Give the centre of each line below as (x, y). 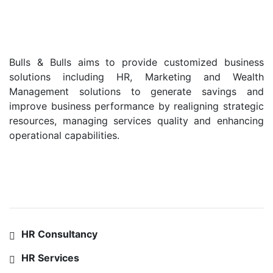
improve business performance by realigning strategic (136, 106)
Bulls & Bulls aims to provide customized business (136, 62)
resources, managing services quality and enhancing (136, 120)
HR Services (50, 257)
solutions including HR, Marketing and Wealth (136, 76)
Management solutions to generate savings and (136, 91)
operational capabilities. (64, 135)
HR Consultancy (59, 234)
